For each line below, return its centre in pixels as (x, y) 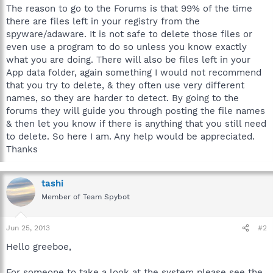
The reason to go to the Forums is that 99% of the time (129, 8)
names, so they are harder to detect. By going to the (122, 98)
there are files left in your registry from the (103, 21)
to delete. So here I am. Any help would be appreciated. (130, 136)
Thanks (22, 149)
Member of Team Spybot (86, 197)
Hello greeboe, (39, 247)
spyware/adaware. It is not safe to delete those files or (129, 34)
